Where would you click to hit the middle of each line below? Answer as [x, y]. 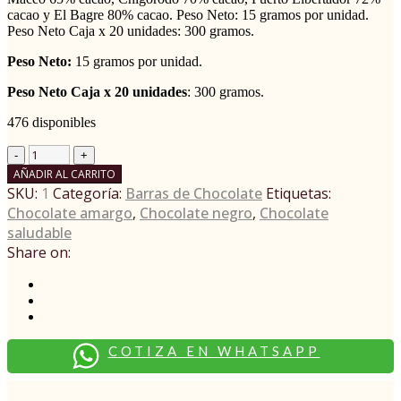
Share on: [39, 252]
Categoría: [89, 193]
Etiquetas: [299, 193]
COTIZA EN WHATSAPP [214, 350]
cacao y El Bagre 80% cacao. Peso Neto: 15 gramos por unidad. [188, 14]
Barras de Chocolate [194, 193]
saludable [39, 232]
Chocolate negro [196, 213]
